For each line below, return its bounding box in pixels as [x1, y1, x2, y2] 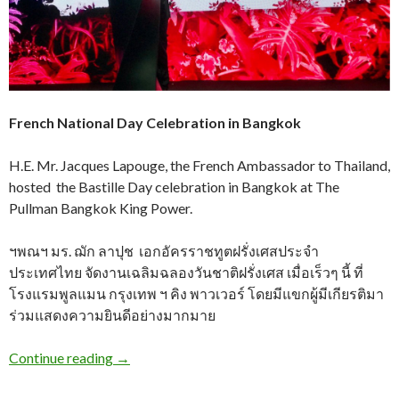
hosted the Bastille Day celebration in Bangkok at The [9, 178, 339, 196]
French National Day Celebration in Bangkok [9, 114, 301, 132]
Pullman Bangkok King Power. [9, 199, 192, 217]
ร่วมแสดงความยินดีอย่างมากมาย [9, 306, 216, 324]
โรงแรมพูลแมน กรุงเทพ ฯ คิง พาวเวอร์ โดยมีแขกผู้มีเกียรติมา [9, 285, 384, 303]
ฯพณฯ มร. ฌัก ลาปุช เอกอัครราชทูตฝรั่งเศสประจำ [9, 242, 319, 260]
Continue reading [9, 349, 116, 367]
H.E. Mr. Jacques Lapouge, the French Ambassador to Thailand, [9, 157, 390, 175]
